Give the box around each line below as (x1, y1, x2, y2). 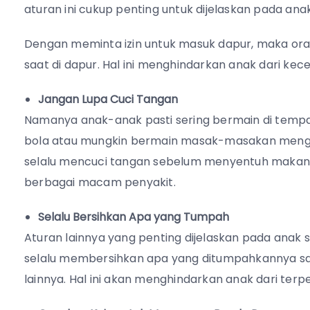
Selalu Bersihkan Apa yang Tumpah (38, 209, 229, 226)
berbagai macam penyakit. (24, 174, 182, 191)
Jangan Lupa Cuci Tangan (38, 91, 178, 108)
